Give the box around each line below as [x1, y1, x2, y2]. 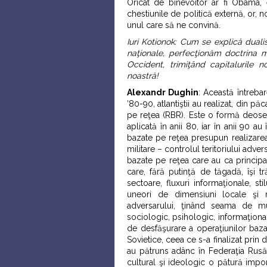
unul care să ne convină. [127, 20, 221, 30]
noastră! [127, 71, 159, 80]
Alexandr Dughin [127, 88, 199, 97]
